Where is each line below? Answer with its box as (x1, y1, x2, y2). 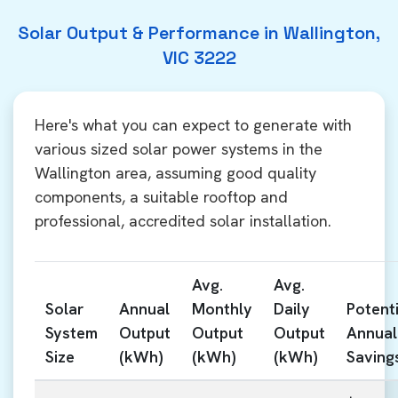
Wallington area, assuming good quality (35, 163, 316, 183)
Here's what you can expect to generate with (35, 115, 352, 135)
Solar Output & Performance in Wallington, (18, 21, 380, 44)
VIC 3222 (162, 46, 236, 69)
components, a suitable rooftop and (35, 187, 288, 207)
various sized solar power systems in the (35, 139, 322, 159)
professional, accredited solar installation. (35, 211, 331, 231)
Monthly (192, 298, 252, 319)
